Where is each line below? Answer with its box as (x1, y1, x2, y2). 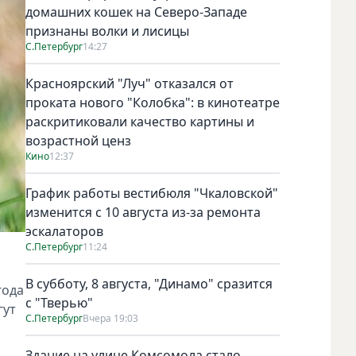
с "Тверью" (25, 293, 93, 311)
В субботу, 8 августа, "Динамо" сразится (25, 274, 273, 292)
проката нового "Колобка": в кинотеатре (25, 93, 280, 111)
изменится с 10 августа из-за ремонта (25, 203, 261, 221)
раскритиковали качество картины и (25, 112, 254, 130)
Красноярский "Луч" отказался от (25, 74, 234, 92)
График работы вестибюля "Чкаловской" (25, 184, 278, 202)
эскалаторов (25, 222, 103, 240)
